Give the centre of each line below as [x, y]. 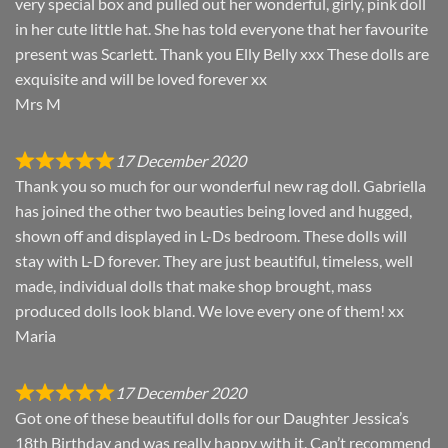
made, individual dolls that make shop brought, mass [193, 286]
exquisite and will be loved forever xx [141, 79]
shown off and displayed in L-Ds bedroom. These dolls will [211, 236]
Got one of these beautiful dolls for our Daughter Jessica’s [212, 418]
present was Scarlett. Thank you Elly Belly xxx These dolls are [222, 54]
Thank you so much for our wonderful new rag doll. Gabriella [220, 186]
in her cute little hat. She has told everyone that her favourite [221, 29]
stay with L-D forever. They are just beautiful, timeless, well [214, 261]
